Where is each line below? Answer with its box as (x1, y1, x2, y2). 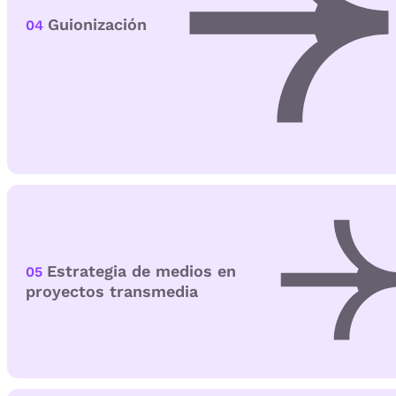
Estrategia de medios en (47, 262, 236, 281)
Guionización (48, 15, 147, 34)
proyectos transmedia (26, 282, 198, 301)
